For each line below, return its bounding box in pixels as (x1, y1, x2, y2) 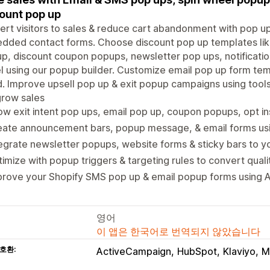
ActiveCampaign (96, 245, 171, 257)
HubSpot (177, 245, 217, 257)
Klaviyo (223, 245, 256, 257)
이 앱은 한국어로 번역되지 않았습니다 (96, 225, 260, 237)
